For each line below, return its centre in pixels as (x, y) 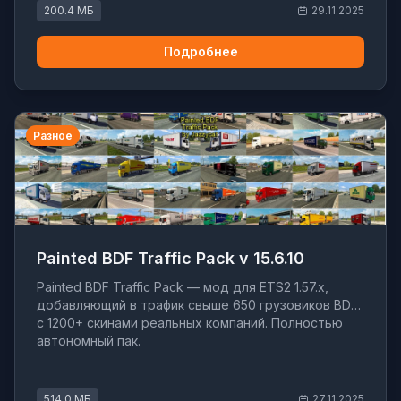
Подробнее (200, 51)
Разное (53, 136)
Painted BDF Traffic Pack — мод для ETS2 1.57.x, (183, 287)
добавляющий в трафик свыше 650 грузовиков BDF (197, 305)
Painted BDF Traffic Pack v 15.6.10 (171, 259)
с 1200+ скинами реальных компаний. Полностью (190, 323)
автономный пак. (89, 341)
